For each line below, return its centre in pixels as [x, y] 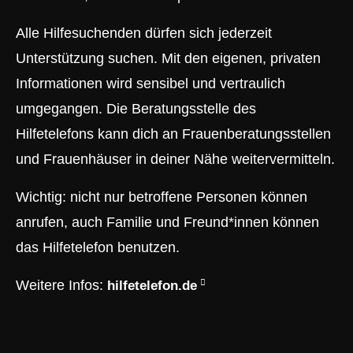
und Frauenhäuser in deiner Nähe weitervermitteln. [175, 160]
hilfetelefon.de [152, 286]
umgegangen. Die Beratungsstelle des [136, 109]
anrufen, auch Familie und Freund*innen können [167, 223]
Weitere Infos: [61, 286]
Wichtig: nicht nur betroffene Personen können [162, 197]
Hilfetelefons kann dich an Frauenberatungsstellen [173, 134]
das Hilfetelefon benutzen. [98, 248]
